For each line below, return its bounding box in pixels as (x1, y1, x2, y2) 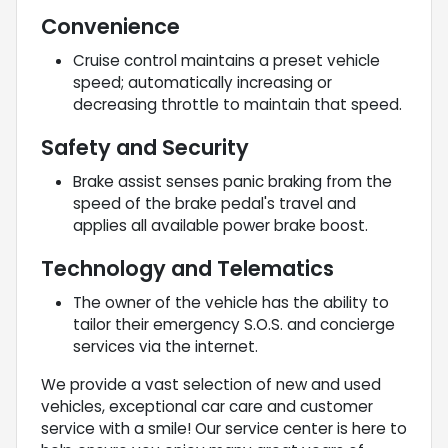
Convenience (41, 11, 180, 41)
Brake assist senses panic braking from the (73, 170, 392, 192)
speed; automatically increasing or (73, 71, 332, 93)
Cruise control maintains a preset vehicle (73, 49, 380, 71)
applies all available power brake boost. (73, 214, 368, 236)
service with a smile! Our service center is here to (41, 417, 407, 439)
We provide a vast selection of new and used (41, 373, 381, 395)
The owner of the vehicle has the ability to (73, 291, 389, 313)
